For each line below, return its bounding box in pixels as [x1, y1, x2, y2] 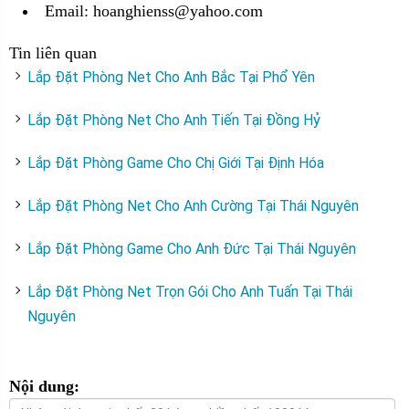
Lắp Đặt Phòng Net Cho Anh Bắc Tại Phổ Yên [27, 68, 315, 86]
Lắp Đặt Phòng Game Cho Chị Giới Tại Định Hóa [27, 154, 324, 172]
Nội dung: [9, 377, 79, 395]
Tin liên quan [9, 44, 97, 62]
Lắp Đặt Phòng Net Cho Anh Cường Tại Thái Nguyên [27, 197, 359, 215]
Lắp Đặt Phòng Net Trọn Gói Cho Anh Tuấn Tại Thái [27, 283, 352, 300]
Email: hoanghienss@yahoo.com [45, 2, 263, 20]
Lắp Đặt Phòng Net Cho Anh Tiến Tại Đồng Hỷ [27, 111, 320, 129]
